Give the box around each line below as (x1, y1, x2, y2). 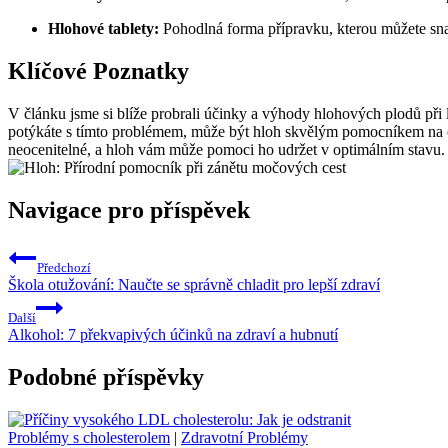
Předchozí (37, 259, 91, 275)
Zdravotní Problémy (181, 428, 308, 446)
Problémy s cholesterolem (8, 428, 170, 446)
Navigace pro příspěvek (8, 196, 250, 223)
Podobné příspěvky (8, 363, 204, 390)
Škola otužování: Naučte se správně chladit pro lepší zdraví (8, 275, 380, 293)
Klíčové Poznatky (8, 57, 189, 84)
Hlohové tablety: (48, 20, 159, 38)
